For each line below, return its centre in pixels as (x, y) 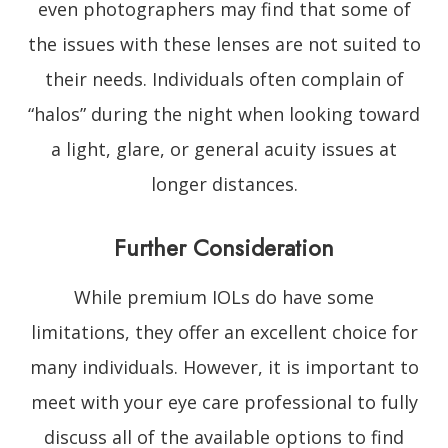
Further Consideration (224, 247)
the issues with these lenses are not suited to (224, 43)
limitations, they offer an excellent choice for (224, 331)
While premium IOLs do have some (224, 296)
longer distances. (224, 183)
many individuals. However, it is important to (224, 366)
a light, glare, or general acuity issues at (224, 148)
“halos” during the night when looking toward (224, 113)
